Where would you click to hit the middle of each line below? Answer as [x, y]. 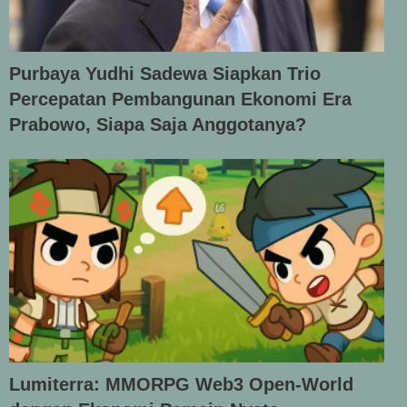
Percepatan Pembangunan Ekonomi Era [180, 99]
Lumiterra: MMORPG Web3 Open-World [181, 385]
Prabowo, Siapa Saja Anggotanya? [158, 124]
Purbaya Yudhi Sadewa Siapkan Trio [165, 73]
